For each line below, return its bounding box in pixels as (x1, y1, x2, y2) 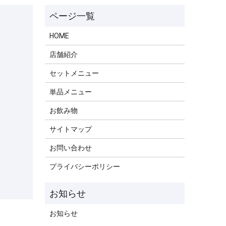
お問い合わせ (49, 143, 92, 152)
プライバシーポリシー (49, 162, 121, 171)
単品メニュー (49, 87, 92, 96)
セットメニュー (49, 69, 99, 77)
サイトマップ (49, 125, 92, 133)
